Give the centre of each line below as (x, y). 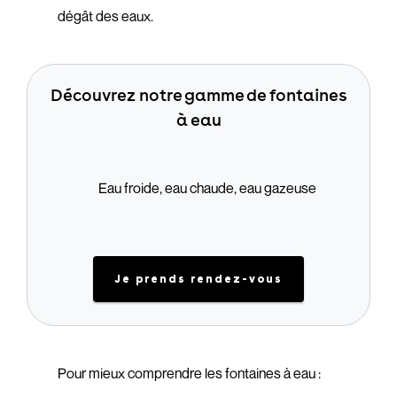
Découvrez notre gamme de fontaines (198, 95)
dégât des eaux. (106, 16)
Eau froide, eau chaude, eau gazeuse (207, 188)
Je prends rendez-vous (198, 279)
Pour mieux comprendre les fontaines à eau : (190, 373)
